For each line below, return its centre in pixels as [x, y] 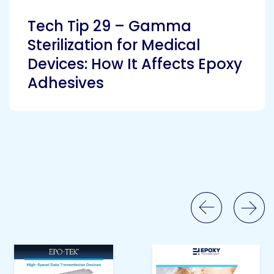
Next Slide [245, 218]
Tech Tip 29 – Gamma [109, 26]
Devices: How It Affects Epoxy [135, 64]
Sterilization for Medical [114, 45]
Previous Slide [219, 197]
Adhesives [66, 83]
